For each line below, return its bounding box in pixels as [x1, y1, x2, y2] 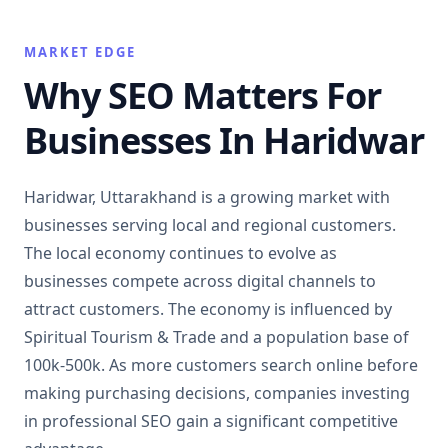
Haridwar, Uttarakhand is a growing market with [24, 185, 390, 208]
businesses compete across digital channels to [24, 269, 376, 292]
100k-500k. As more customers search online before [24, 353, 418, 376]
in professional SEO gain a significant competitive [24, 409, 398, 432]
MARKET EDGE [24, 42, 136, 61]
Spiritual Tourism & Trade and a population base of [24, 325, 409, 348]
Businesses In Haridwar [24, 115, 424, 165]
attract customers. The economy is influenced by [24, 297, 392, 320]
